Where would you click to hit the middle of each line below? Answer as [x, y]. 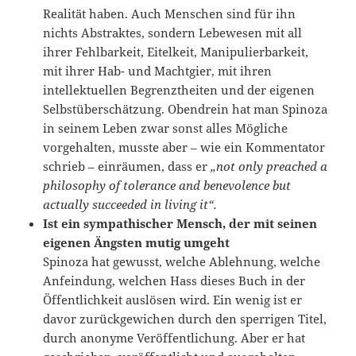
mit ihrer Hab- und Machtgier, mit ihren [158, 71]
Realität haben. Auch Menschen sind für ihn [170, 14]
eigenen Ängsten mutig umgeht [137, 243]
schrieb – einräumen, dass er [127, 166]
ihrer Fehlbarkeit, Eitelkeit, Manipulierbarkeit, [176, 52]
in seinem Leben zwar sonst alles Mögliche [166, 128]
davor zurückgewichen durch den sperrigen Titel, [185, 319]
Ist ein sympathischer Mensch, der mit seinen [180, 224]
